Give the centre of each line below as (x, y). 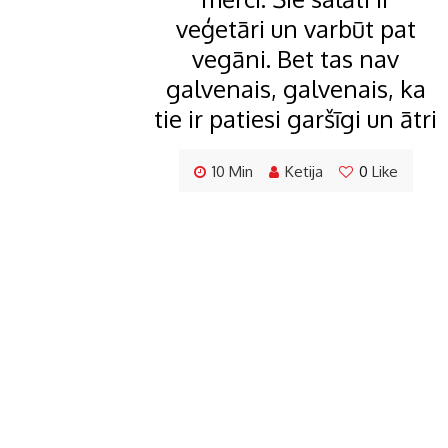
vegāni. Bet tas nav (295, 59)
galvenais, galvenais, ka (295, 89)
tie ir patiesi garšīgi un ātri (295, 119)
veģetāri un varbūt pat (295, 29)
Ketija (303, 172)
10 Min (232, 172)
